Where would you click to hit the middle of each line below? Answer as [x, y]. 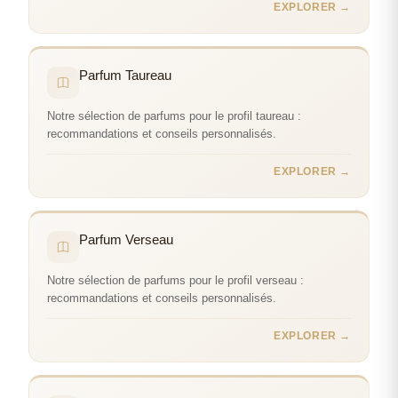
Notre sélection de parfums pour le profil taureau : [174, 116]
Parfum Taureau [125, 75]
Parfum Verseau [126, 239]
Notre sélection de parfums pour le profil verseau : [175, 280]
